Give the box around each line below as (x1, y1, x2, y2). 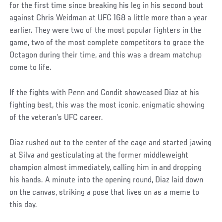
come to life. (9, 63, 52, 72)
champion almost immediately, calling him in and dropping (9, 163, 202, 172)
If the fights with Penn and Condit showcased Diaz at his (9, 88, 200, 98)
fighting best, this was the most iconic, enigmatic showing (9, 101, 205, 110)
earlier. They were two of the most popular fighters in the (9, 26, 202, 35)
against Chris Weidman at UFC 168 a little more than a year (9, 13, 208, 23)
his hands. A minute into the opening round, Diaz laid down (9, 175, 204, 185)
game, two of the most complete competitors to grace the (9, 38, 205, 48)
